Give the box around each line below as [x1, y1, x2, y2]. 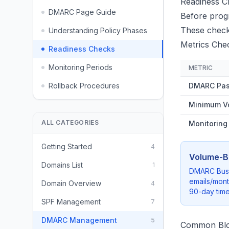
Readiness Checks [49, 44, 115, 53]
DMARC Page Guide [49, 8, 116, 16]
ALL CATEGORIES [41, 119, 99, 126]
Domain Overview [41, 179, 101, 188]
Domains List [41, 161, 83, 169]
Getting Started [41, 142, 92, 151]
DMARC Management [41, 216, 117, 224]
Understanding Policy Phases [49, 26, 147, 35]
